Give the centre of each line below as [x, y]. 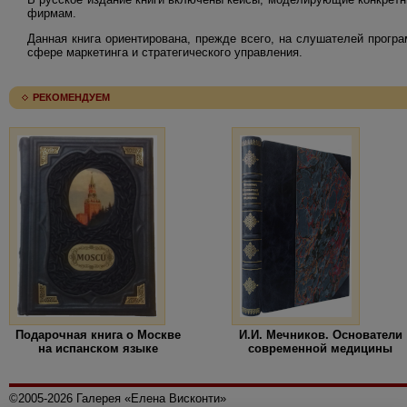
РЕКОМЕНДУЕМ [71, 98]
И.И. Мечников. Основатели [320, 335]
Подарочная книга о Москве [98, 335]
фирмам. [52, 14]
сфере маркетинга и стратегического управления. [165, 53]
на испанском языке [98, 349]
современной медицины [320, 349]
